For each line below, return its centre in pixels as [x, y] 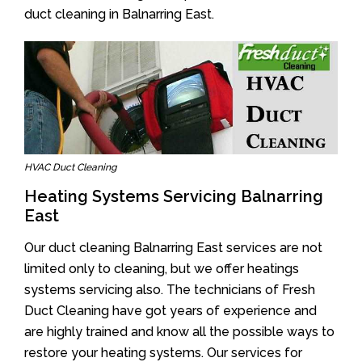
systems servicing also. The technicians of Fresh [170, 289]
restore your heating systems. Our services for [163, 352]
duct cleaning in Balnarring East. [119, 14]
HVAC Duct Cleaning [70, 167]
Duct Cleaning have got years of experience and [170, 310]
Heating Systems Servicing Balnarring [174, 196]
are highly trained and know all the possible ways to [179, 331]
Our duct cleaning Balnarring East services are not [173, 247]
